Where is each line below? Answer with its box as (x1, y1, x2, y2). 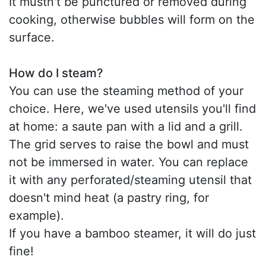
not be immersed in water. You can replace (9, 154, 248, 169)
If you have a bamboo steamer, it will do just (9, 226, 256, 240)
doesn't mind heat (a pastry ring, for (9, 190, 209, 205)
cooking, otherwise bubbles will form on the (9, 12, 255, 27)
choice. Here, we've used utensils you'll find (9, 101, 256, 116)
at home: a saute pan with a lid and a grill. (9, 119, 243, 134)
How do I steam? (9, 65, 103, 80)
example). (9, 208, 64, 223)
